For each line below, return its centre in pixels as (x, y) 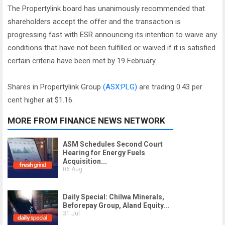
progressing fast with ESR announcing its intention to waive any (112, 35)
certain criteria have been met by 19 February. (82, 61)
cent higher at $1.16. (41, 100)
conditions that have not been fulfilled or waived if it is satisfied (111, 48)
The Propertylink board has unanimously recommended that (106, 9)
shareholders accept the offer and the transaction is (94, 22)
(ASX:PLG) (120, 87)
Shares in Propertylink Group (55, 87)
